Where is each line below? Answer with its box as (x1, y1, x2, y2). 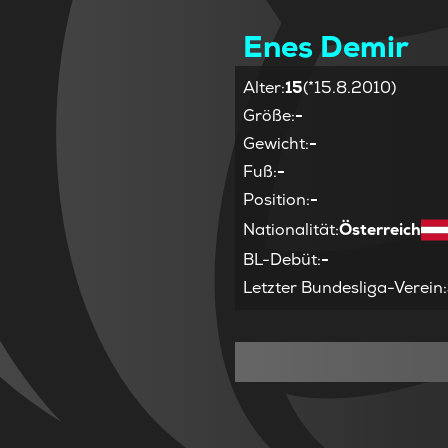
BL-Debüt (243, 249, 318, 271)
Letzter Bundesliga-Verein (243, 277, 444, 299)
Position (243, 189, 307, 211)
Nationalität (243, 219, 336, 241)
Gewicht (243, 133, 306, 155)
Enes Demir (243, 27, 410, 67)
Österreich (339, 219, 422, 241)
